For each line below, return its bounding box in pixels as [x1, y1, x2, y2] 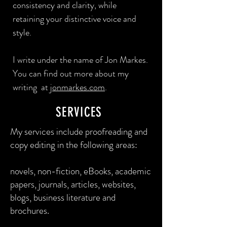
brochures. [10, 204, 49, 217]
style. [13, 26, 31, 39]
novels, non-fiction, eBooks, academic [10, 164, 151, 178]
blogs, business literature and [10, 191, 116, 204]
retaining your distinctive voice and [13, 12, 136, 25]
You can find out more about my [13, 67, 129, 80]
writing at [13, 81, 50, 94]
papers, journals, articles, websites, [10, 177, 136, 191]
